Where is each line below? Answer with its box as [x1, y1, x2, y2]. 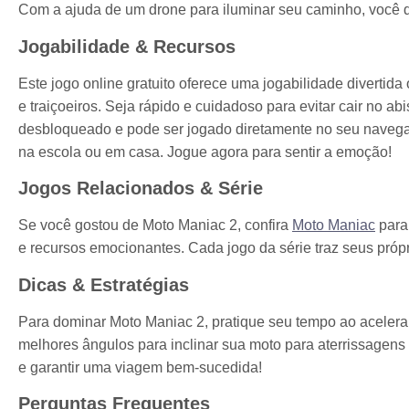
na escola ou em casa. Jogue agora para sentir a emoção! [18, 143, 392, 160]
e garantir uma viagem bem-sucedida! [18, 359, 262, 375]
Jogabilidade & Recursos [18, 36, 236, 57]
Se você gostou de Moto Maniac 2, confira [18, 217, 292, 234]
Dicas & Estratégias [18, 274, 189, 295]
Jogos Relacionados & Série [18, 178, 263, 199]
